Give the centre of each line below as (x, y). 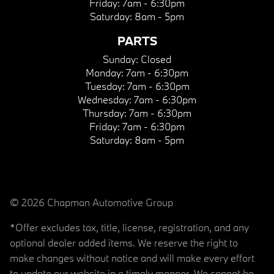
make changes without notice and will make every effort (132, 257)
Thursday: (106, 113)
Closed (156, 59)
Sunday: (122, 59)
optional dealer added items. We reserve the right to (124, 242)
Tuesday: (106, 86)
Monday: (106, 72)
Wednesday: (106, 99)
